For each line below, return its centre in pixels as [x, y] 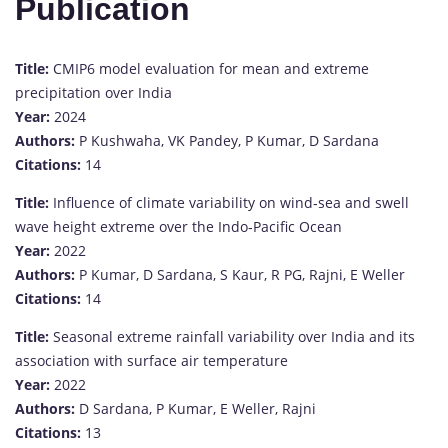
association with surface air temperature [151, 360]
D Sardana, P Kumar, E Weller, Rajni [195, 408]
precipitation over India [93, 92]
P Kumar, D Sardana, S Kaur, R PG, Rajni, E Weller [240, 274]
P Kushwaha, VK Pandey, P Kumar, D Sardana [227, 140]
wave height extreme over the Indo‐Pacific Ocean [178, 226]
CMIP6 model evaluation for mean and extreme [209, 68]
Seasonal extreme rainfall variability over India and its [232, 336]
